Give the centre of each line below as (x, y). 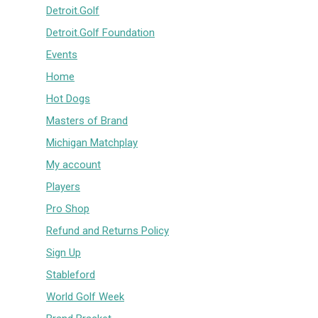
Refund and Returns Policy (108, 230)
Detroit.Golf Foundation (100, 32)
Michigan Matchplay (92, 142)
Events (62, 54)
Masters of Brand (87, 120)
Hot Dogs (68, 98)
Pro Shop (68, 208)
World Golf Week (85, 296)
